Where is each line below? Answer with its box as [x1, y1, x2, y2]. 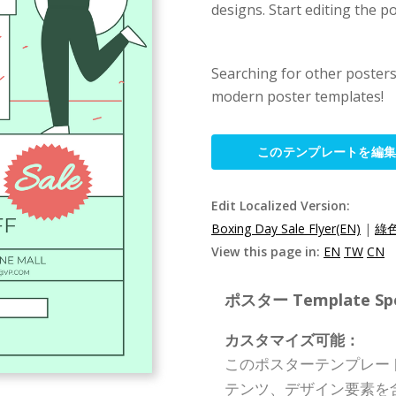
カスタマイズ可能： [225, 330, 360, 350]
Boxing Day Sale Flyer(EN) [211, 220, 361, 237]
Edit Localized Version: [211, 197, 350, 214]
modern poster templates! [211, 87, 384, 106]
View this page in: [211, 243, 324, 260]
